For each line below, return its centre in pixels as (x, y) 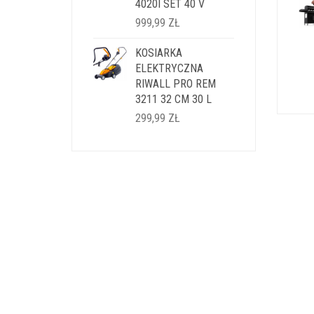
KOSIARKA (159, 53)
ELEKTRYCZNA (169, 68)
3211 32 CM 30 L (173, 99)
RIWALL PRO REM (176, 84)
